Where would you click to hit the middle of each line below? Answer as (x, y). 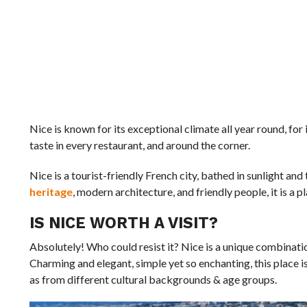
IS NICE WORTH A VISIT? (123, 223)
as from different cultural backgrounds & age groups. (153, 279)
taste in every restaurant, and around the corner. (139, 145)
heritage (51, 192)
